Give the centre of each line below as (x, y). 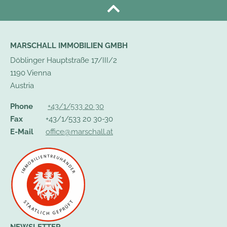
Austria (22, 86)
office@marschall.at (79, 132)
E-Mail (22, 132)
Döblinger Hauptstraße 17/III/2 (64, 61)
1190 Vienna (31, 73)
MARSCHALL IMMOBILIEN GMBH (69, 46)
